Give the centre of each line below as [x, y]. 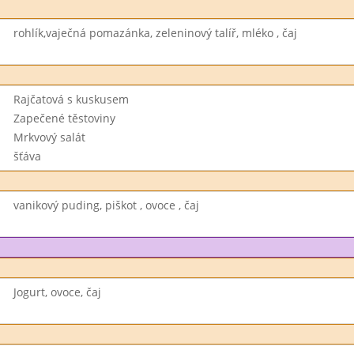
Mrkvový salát [49, 137]
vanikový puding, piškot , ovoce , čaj [106, 205]
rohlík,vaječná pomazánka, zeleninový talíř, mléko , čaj [155, 33]
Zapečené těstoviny [64, 118]
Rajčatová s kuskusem [71, 99]
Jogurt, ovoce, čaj [57, 292]
